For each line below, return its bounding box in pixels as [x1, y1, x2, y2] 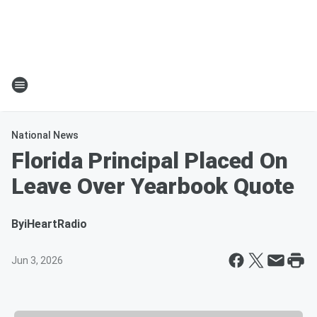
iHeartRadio [24, 217, 87, 231]
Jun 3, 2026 [11, 255, 63, 266]
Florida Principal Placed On [11, 147, 288, 174]
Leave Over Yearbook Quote [11, 173, 294, 200]
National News [11, 129, 79, 141]
